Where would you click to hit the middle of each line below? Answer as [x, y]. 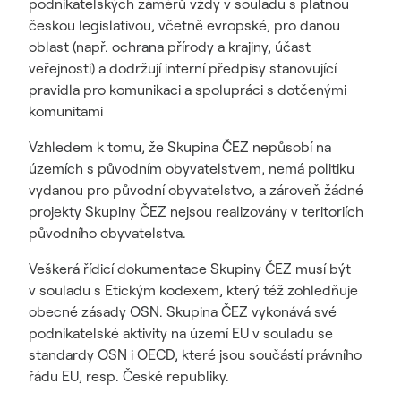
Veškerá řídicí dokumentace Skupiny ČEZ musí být [190, 269]
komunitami [66, 111]
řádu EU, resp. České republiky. [129, 376]
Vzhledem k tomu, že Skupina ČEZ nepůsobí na [180, 147]
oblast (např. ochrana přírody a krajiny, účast [170, 47]
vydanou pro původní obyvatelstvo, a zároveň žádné [196, 190]
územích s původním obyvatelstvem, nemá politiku [192, 168]
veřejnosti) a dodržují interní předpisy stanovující [183, 68]
